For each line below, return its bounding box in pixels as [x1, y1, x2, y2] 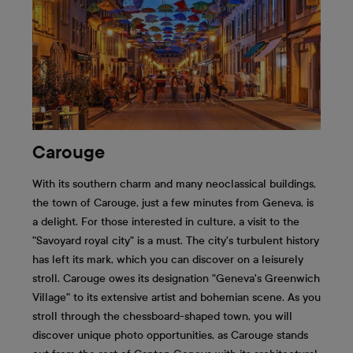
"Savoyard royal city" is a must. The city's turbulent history [32, 233, 319, 247]
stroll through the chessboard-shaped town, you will [32, 309, 292, 323]
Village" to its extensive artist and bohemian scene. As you [32, 290, 321, 304]
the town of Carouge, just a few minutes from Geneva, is [32, 195, 314, 210]
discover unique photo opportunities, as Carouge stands [32, 328, 308, 342]
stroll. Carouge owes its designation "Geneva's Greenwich [32, 271, 320, 285]
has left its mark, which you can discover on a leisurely [32, 252, 303, 266]
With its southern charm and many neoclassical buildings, [32, 176, 316, 191]
